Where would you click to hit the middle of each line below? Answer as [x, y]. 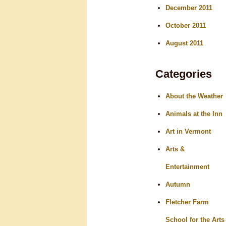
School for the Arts [195, 219]
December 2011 [189, 8]
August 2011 [184, 43]
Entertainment [187, 166]
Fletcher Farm [187, 202]
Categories [183, 74]
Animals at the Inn [194, 114]
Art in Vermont [188, 131]
